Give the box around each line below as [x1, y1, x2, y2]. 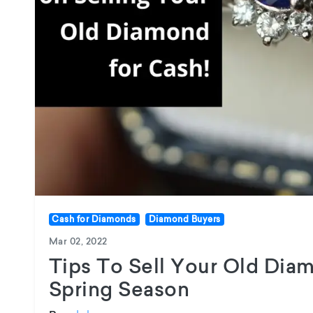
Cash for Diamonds [52, 213, 136, 224]
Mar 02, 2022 [48, 235, 108, 247]
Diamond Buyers [148, 213, 221, 224]
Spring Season [48, 276, 190, 301]
